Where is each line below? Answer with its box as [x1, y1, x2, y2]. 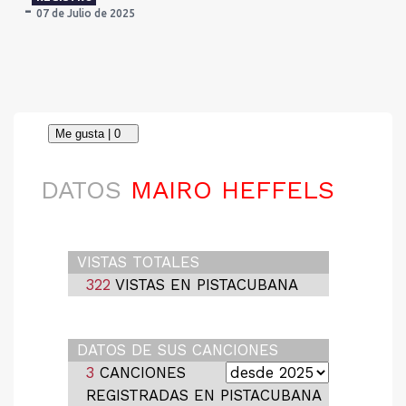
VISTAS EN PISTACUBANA [111, 275, 298, 294]
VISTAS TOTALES [77, 253, 199, 271]
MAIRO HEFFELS [121, 175, 334, 205]
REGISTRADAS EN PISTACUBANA [86, 386, 322, 404]
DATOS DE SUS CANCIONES [77, 341, 278, 359]
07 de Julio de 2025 [36, 7, 135, 19]
